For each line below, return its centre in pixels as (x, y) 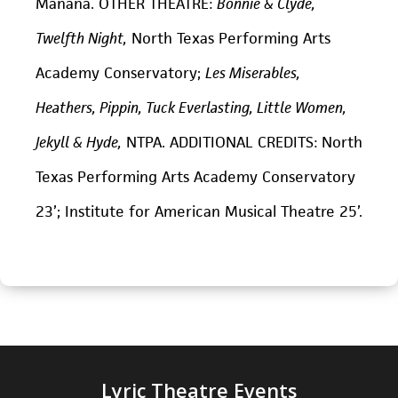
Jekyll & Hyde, (79, 142)
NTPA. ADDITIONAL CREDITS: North (242, 142)
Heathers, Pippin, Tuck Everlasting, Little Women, (191, 107)
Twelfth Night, (81, 38)
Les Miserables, (253, 72)
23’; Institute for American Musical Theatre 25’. (199, 211)
